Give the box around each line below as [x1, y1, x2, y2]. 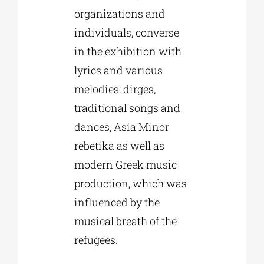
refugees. [74, 232, 118, 247]
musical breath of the [74, 213, 177, 228]
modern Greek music [74, 157, 177, 171]
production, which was [74, 176, 187, 190]
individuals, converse [74, 25, 179, 39]
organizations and [74, 6, 165, 21]
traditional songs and [74, 100, 180, 115]
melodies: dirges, [74, 81, 156, 96]
